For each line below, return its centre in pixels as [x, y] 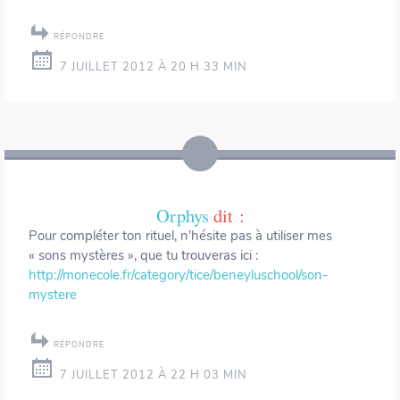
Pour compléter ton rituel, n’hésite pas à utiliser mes [180, 236]
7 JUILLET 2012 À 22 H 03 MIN [154, 375]
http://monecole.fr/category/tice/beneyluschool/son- [178, 275]
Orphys [182, 216]
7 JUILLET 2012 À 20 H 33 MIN [154, 67]
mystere [53, 295]
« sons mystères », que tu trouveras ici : [143, 256]
